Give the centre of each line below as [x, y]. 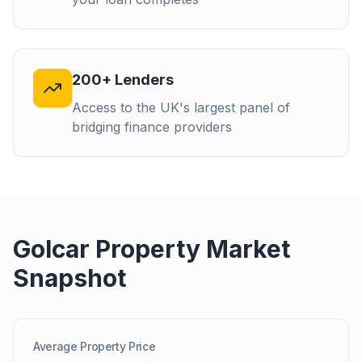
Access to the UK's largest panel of [181, 107]
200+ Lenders [123, 80]
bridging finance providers [152, 127]
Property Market [190, 249]
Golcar [51, 249]
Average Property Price [95, 346]
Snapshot [69, 278]
